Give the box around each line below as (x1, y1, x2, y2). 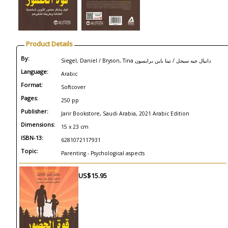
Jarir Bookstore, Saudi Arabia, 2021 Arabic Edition (61, 110, 189, 117)
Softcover (61, 83, 85, 91)
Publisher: (21, 107, 48, 115)
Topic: (21, 147, 38, 155)
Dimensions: (21, 121, 55, 128)
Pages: (21, 94, 38, 102)
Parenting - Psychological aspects (61, 150, 145, 157)
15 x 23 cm (61, 123, 89, 130)
